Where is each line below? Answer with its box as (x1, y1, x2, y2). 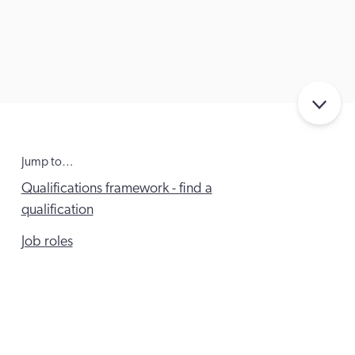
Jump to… (21, 155, 74, 168)
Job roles (21, 235, 73, 250)
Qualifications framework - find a (21, 181, 212, 196)
